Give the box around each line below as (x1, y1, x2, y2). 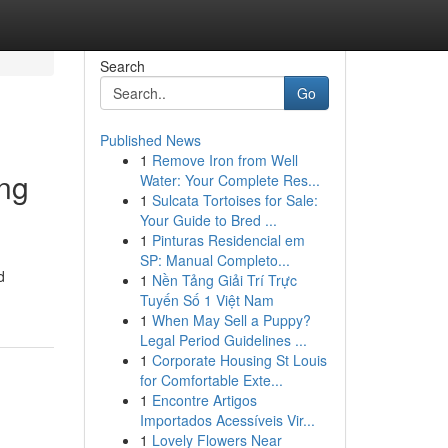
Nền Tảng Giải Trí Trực (151, 270, 297, 290)
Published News (99, 130, 201, 150)
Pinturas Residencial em (151, 230, 305, 250)
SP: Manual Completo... (139, 250, 290, 270)
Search (99, 56, 145, 76)
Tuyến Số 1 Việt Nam (139, 290, 274, 310)
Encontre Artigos (151, 390, 257, 410)
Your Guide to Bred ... (139, 210, 277, 230)
